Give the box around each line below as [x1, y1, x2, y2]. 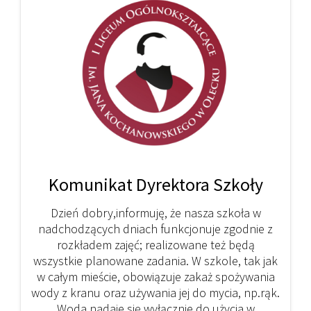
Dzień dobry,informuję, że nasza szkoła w [50, 204, 261, 221]
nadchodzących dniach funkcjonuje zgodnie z [38, 220, 273, 237]
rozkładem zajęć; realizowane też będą [56, 236, 255, 253]
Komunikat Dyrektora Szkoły [48, 172, 263, 196]
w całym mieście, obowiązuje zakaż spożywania [36, 268, 275, 285]
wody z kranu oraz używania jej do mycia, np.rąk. [31, 284, 280, 301]
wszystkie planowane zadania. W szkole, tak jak [33, 252, 278, 269]
